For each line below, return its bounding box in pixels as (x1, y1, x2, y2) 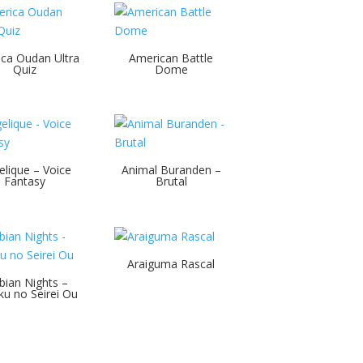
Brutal (155, 173, 187, 190)
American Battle (129, 49, 214, 66)
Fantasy (4, 173, 46, 190)
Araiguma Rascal (127, 256, 216, 272)
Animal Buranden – (121, 162, 221, 178)
